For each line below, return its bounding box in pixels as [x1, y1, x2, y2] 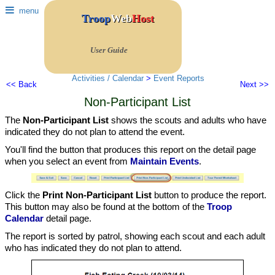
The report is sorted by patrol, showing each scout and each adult [5, 231, 265, 242]
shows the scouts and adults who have [109, 115, 266, 125]
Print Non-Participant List [42, 190, 152, 201]
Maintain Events [130, 156, 199, 166]
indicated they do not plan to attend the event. [5, 126, 185, 137]
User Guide [88, 46, 128, 55]
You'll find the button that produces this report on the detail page [5, 144, 256, 155]
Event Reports [153, 74, 204, 83]
